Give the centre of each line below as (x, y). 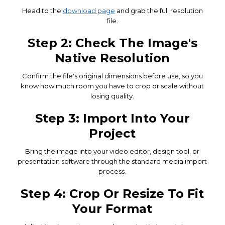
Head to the (42, 10)
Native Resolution (113, 58)
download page (89, 10)
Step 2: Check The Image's (112, 43)
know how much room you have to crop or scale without (113, 86)
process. (113, 171)
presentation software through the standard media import (113, 161)
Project (113, 133)
